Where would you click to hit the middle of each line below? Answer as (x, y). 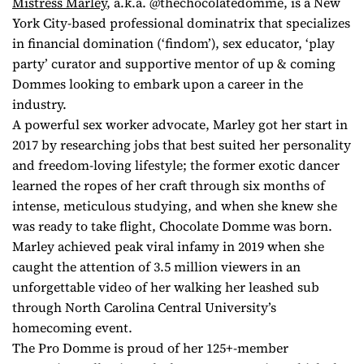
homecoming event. (72, 328)
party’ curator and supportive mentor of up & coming (174, 64)
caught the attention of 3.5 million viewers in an (156, 267)
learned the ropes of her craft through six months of (169, 186)
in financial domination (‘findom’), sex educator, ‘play (173, 43)
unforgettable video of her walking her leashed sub (166, 287)
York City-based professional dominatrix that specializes (181, 23)
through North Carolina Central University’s (144, 308)
